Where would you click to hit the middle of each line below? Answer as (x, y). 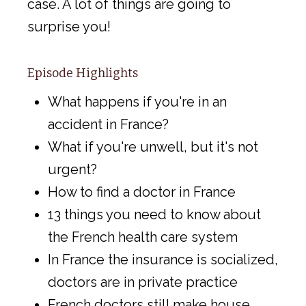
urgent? (72, 170)
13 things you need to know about (154, 215)
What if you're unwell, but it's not (153, 147)
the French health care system (143, 237)
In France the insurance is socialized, (163, 260)
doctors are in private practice (143, 282)
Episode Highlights (83, 73)
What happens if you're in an (137, 102)
